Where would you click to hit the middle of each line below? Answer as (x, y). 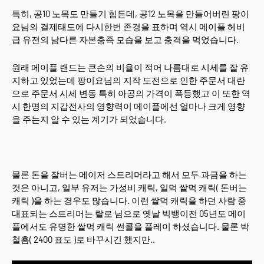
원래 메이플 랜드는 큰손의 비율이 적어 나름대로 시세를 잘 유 (130, 67)
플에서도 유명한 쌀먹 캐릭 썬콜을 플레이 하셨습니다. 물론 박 (131, 227)
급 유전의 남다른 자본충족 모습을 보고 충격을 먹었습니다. (125, 40)
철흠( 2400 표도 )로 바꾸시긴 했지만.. (83, 240)
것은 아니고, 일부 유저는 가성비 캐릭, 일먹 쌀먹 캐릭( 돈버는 (129, 188)
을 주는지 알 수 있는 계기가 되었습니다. (89, 119)
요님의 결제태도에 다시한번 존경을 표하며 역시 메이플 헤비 (128, 27)
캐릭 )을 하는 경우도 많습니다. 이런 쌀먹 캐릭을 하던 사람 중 (129, 201)
